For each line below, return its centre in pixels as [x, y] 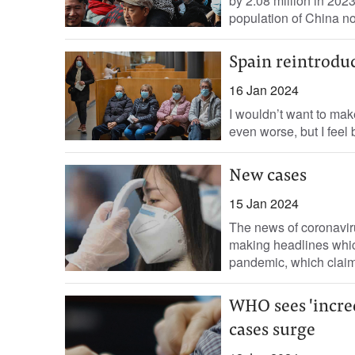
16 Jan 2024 [263, 90]
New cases [267, 177]
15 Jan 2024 [263, 203]
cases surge [272, 331]
